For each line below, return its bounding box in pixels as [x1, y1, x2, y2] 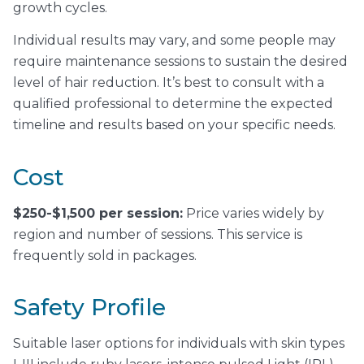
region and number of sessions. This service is [13, 226, 302, 242]
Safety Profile [13, 293, 166, 322]
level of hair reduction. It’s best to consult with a [13, 75, 324, 91]
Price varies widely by [183, 205, 324, 221]
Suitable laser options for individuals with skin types [13, 336, 344, 352]
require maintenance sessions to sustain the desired [13, 54, 348, 70]
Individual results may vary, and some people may [13, 32, 336, 49]
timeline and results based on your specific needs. [13, 117, 336, 133]
